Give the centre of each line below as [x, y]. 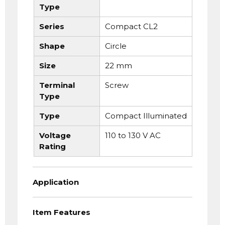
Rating [52, 147]
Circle [116, 46]
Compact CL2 [131, 27]
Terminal [57, 85]
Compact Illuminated [146, 116]
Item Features [62, 212]
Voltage [55, 136]
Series [52, 27]
